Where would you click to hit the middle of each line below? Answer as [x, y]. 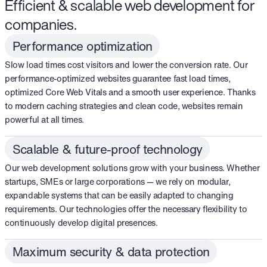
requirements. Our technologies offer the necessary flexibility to [126, 209]
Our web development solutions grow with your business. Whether [132, 167]
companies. [41, 24]
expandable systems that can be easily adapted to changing [119, 195]
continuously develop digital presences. [81, 222]
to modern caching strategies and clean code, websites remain [124, 105]
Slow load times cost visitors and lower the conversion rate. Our [126, 64]
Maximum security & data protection [111, 252]
